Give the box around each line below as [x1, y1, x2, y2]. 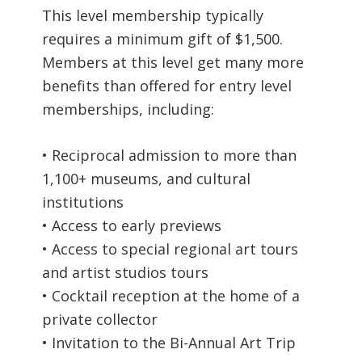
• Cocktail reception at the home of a [42, 285, 301, 305]
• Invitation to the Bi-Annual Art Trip [42, 332, 297, 352]
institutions [42, 192, 124, 212]
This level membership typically [42, 5, 264, 25]
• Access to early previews [42, 215, 222, 235]
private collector [42, 309, 158, 329]
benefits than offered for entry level [42, 75, 293, 95]
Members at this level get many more [42, 52, 305, 72]
